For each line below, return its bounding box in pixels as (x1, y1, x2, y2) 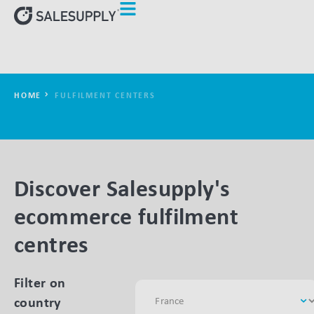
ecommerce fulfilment (14, 202, 238, 231)
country (14, 294, 61, 310)
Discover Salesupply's (14, 174, 231, 203)
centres (14, 230, 89, 259)
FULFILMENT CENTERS (55, 90, 156, 100)
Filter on (14, 274, 66, 291)
